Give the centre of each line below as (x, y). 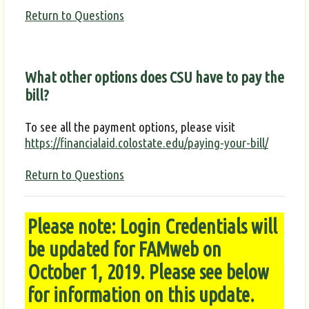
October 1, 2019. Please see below (148, 272)
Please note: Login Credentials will (152, 227)
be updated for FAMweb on (124, 249)
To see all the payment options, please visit (130, 127)
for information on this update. (141, 295)
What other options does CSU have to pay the (154, 77)
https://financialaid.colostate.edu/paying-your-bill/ (147, 142)
